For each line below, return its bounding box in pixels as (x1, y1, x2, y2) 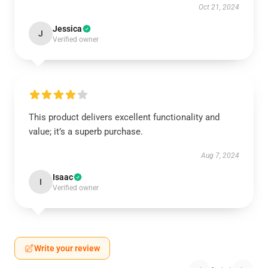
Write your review (34, 243, 100, 253)
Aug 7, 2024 (201, 151, 239, 160)
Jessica (53, 24, 82, 33)
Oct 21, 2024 (199, 3, 239, 11)
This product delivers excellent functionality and (29, 112, 220, 123)
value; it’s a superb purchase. (29, 126, 143, 137)
